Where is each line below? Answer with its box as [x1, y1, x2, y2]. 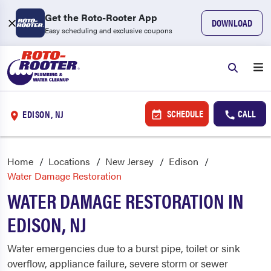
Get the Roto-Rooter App [45, 10, 157, 24]
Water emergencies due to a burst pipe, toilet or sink [7, 241, 240, 255]
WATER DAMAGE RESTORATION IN [7, 186, 244, 215]
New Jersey [105, 154, 154, 168]
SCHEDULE [165, 106, 203, 120]
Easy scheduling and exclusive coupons [45, 25, 172, 36]
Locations [48, 154, 90, 168]
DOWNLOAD [212, 16, 252, 30]
